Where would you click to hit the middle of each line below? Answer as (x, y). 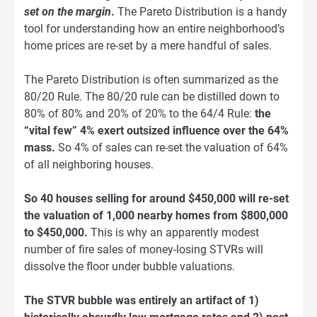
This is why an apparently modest (173, 233)
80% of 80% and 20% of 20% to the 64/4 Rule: (139, 114)
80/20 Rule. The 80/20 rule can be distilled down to (152, 97)
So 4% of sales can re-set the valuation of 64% (172, 148)
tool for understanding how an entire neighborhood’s (154, 29)
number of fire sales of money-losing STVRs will (144, 250)
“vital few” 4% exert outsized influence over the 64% (156, 131)
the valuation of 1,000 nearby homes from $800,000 (156, 216)
